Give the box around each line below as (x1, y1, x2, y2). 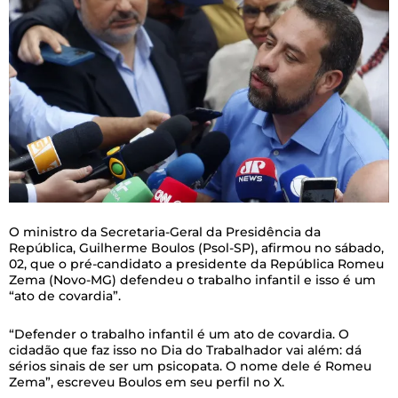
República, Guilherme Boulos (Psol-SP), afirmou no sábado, (9, 240, 384, 257)
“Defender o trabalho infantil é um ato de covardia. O (9, 325, 349, 342)
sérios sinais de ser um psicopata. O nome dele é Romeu (9, 357, 371, 374)
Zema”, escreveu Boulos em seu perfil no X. (9, 373, 284, 390)
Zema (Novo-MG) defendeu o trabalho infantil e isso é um (9, 272, 376, 289)
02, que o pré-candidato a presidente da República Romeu (9, 256, 384, 273)
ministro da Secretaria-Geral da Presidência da (20, 224, 321, 241)
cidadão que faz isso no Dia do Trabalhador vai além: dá (9, 341, 362, 358)
